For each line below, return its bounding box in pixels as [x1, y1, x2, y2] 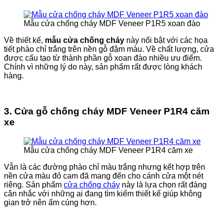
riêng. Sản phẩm [4, 180, 64, 189]
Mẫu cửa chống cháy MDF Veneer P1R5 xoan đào [24, 19, 200, 28]
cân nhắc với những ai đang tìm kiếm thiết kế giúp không [4, 189, 202, 198]
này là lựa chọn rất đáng [120, 180, 207, 189]
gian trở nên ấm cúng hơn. [4, 198, 97, 207]
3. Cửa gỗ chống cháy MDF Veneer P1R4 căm [4, 106, 210, 117]
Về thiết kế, [4, 36, 43, 44]
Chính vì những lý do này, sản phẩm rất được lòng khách [4, 62, 202, 71]
